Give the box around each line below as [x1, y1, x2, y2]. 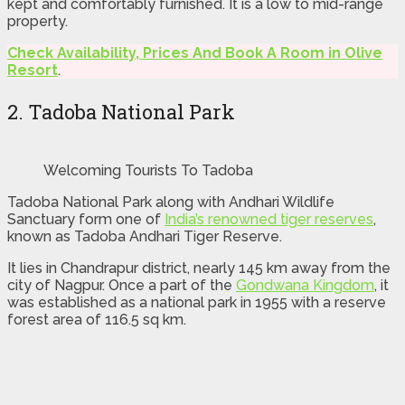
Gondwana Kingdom [236, 276, 374, 294]
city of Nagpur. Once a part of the [7, 276, 236, 294]
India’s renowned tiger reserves [165, 210, 373, 228]
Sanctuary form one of [7, 210, 165, 228]
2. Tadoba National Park [7, 98, 235, 125]
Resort [7, 61, 58, 79]
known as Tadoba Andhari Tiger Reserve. [7, 227, 282, 245]
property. [7, 12, 68, 30]
